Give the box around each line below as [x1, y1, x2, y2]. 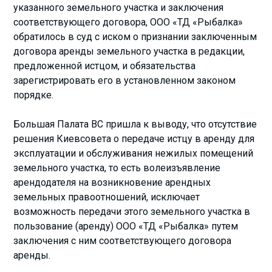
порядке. [13, 89, 54, 101]
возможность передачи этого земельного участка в [13, 205, 251, 217]
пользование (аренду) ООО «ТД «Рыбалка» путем [13, 220, 239, 232]
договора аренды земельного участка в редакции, [13, 45, 245, 57]
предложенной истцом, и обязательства [13, 59, 196, 72]
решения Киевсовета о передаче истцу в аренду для [13, 132, 255, 144]
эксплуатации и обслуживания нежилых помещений [13, 147, 254, 159]
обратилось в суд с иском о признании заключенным [13, 30, 257, 42]
